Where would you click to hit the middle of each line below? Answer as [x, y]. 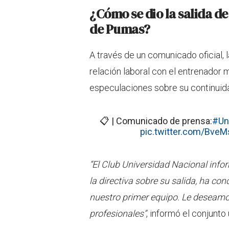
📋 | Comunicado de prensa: [156, 121]
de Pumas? [120, 29]
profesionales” [118, 213]
